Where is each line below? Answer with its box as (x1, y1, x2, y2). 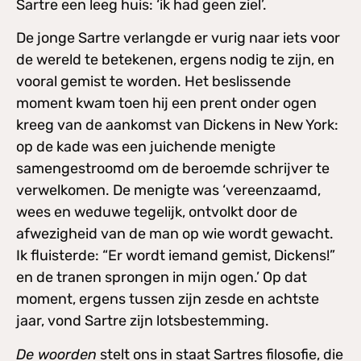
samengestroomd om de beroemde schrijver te (16, 160, 330, 178)
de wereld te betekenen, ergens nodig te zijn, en (16, 51, 334, 69)
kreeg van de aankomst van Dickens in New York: (16, 116, 338, 135)
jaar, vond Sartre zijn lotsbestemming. (16, 312, 269, 330)
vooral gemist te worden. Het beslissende (16, 73, 291, 91)
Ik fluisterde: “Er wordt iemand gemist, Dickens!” (16, 247, 335, 265)
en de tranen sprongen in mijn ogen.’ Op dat (16, 268, 307, 287)
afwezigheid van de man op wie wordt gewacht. (16, 225, 334, 243)
